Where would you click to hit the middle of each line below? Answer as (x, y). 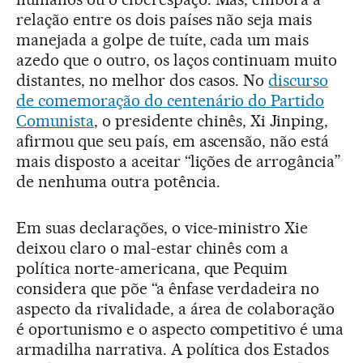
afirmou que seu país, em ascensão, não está (173, 141)
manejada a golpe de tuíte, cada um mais (163, 39)
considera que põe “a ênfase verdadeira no (168, 288)
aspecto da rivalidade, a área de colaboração (176, 308)
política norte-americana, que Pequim (152, 268)
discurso (299, 80)
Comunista (55, 120)
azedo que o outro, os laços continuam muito (177, 60)
